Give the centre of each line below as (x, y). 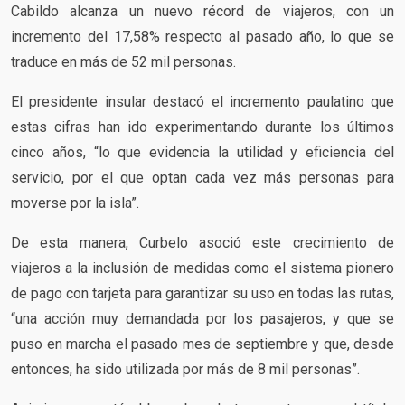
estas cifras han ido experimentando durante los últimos (202, 127)
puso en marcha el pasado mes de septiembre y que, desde (202, 344)
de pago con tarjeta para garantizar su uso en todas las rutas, (202, 293)
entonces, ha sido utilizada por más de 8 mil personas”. (185, 369)
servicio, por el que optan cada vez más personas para (202, 177)
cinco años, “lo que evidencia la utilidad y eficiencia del (202, 152)
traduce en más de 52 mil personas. (123, 61)
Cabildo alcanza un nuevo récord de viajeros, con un (202, 11)
